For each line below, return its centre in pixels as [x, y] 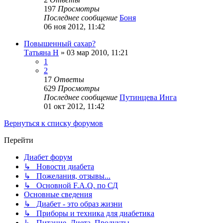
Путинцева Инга [148, 98]
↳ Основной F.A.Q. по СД [71, 186]
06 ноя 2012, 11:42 [74, 27]
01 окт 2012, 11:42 [74, 107]
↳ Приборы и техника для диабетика [89, 214]
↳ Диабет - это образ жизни [73, 204]
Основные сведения [58, 195]
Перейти [19, 140]
